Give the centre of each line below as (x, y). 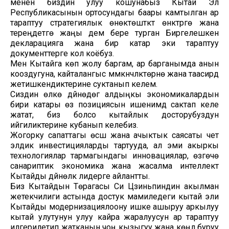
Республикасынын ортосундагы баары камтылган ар (114, 12)
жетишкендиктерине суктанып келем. (84, 84)
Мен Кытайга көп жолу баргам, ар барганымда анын (114, 63)
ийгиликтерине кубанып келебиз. (74, 125)
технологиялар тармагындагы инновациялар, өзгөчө (114, 155)
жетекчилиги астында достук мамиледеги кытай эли (114, 196)
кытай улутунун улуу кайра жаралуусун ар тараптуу (114, 217)
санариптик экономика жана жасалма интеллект (114, 166)
